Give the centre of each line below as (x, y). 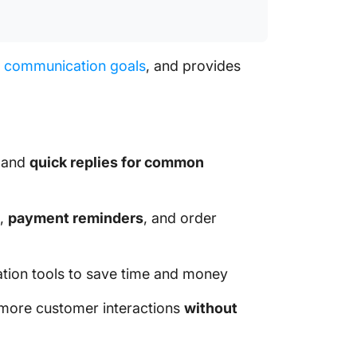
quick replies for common (117, 162)
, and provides (193, 66)
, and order (180, 218)
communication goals (75, 66)
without (211, 308)
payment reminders (76, 218)
